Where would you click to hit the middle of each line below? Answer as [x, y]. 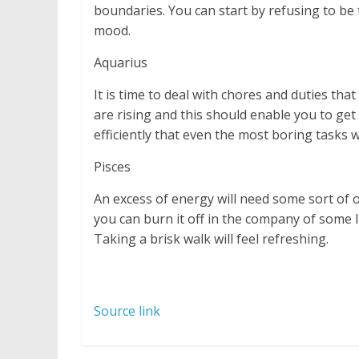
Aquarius [121, 63]
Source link [127, 311]
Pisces [112, 167]
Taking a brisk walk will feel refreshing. [211, 239]
